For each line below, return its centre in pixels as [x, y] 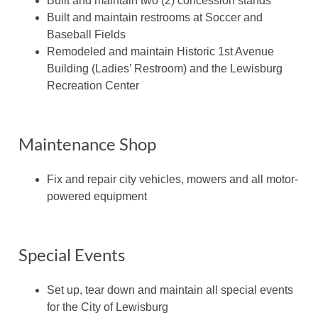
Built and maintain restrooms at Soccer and [155, 18]
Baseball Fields [86, 35]
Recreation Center [93, 86]
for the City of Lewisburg [108, 307]
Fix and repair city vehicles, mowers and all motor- [172, 180]
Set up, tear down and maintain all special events [170, 290]
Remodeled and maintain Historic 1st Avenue [160, 52]
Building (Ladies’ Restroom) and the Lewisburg [165, 69]
